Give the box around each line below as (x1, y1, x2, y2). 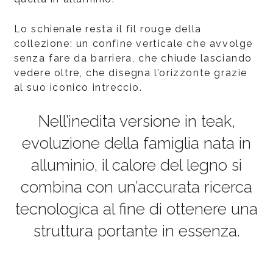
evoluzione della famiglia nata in (22, 133, 251, 152)
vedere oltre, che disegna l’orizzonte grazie (13, 66, 247, 79)
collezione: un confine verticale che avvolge (13, 37, 253, 49)
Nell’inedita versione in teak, (38, 112, 235, 130)
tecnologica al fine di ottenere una (15, 199, 258, 218)
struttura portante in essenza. (33, 221, 240, 240)
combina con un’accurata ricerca (21, 177, 252, 196)
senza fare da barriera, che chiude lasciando (13, 52, 252, 64)
